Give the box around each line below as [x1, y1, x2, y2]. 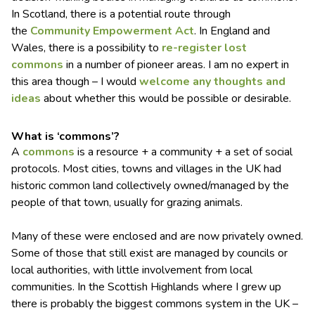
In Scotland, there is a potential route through [11, 6, 231, 22]
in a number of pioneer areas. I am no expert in [63, 57, 289, 73]
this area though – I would [11, 74, 139, 90]
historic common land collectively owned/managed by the [11, 178, 289, 194]
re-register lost [162, 40, 247, 56]
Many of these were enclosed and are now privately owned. [11, 229, 303, 245]
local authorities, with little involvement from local [11, 262, 252, 278]
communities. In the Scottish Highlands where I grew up [11, 279, 281, 295]
